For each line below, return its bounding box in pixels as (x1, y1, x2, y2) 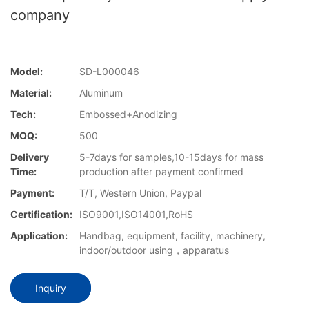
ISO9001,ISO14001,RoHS (79, 208, 193, 221)
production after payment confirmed (79, 166, 243, 178)
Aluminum (79, 87, 123, 99)
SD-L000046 (79, 66, 139, 78)
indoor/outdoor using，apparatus (79, 244, 229, 257)
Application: (10, 230, 68, 242)
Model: (10, 66, 43, 78)
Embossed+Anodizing (79, 108, 177, 121)
